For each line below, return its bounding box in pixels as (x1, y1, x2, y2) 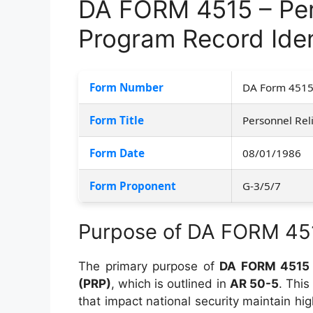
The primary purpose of (78, 259, 220, 273)
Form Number (89, 80, 163, 94)
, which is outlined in (111, 276, 230, 291)
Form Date (89, 145, 145, 160)
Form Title (89, 112, 144, 127)
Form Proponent (89, 178, 176, 193)
